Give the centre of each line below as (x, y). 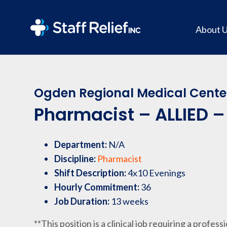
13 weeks (130, 201)
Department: (82, 144)
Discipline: (76, 159)
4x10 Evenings (157, 173)
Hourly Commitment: (98, 187)
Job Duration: (83, 201)
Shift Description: (91, 173)
